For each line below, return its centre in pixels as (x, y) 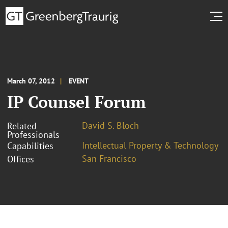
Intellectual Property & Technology (150, 145)
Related (22, 126)
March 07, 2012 (31, 81)
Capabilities (30, 146)
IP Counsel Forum (77, 102)
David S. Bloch (110, 125)
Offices (21, 159)
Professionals (33, 134)
